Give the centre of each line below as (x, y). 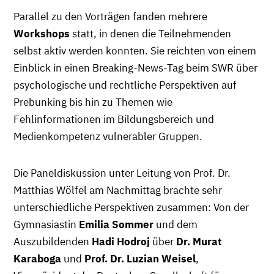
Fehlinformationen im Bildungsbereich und (114, 119)
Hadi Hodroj (121, 242)
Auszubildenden (53, 242)
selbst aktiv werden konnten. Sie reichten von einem (135, 51)
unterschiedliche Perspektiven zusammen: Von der (131, 207)
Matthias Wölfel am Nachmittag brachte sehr (118, 190)
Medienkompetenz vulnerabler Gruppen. (109, 136)
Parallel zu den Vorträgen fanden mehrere (110, 17)
